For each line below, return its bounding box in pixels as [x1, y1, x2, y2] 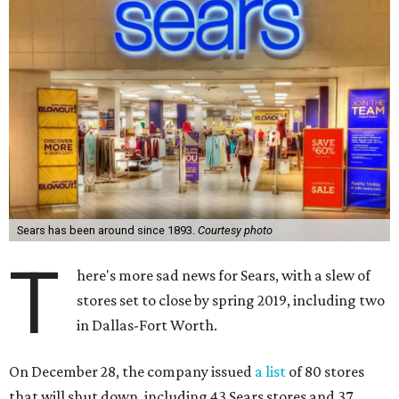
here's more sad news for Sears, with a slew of [77, 266, 371, 284]
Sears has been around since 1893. [16, 224, 198, 237]
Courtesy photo [197, 224, 273, 237]
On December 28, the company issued [9, 362, 255, 380]
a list [255, 362, 286, 380]
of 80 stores [286, 362, 364, 380]
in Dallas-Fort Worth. [77, 316, 218, 334]
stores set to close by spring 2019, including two [77, 291, 386, 309]
